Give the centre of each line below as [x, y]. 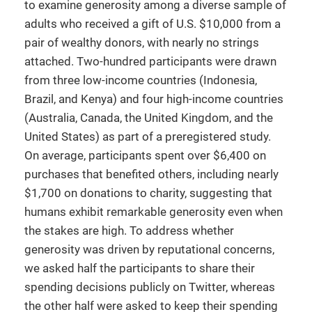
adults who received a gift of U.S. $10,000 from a [153, 24]
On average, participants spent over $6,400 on [145, 155]
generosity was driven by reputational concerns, [149, 249]
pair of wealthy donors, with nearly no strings [142, 42]
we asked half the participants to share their [140, 268]
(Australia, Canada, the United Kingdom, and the [149, 118]
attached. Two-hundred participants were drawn [150, 61]
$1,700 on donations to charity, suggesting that [148, 193]
